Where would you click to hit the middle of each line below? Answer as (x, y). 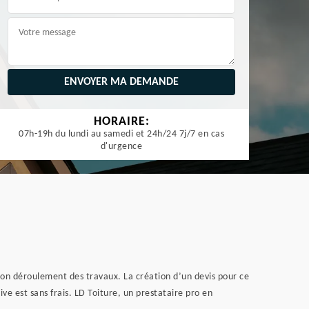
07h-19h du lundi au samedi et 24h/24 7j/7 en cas (121, 134)
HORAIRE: (121, 122)
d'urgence (121, 147)
